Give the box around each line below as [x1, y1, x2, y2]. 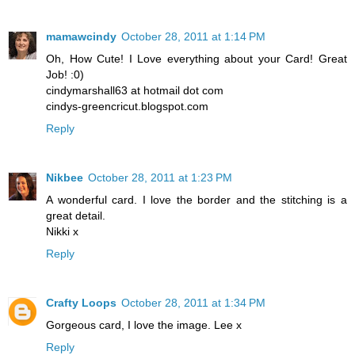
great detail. [46, 209, 105, 223]
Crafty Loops [46, 296, 116, 310]
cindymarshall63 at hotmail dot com [46, 84, 223, 97]
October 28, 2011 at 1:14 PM [121, 30, 265, 44]
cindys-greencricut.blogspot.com [46, 100, 208, 113]
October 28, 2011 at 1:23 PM [88, 171, 232, 185]
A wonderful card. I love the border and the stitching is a [46, 193, 347, 207]
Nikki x [46, 225, 78, 239]
